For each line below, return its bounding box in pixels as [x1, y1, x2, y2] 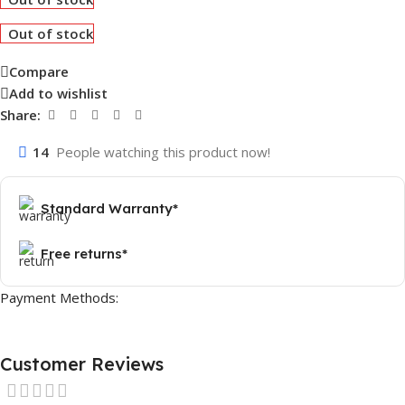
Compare [9, 62, 69, 81]
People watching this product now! [56, 142, 270, 161]
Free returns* [41, 244, 127, 262]
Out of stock [8, 24, 94, 42]
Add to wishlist [9, 84, 108, 103]
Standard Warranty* [41, 199, 178, 217]
